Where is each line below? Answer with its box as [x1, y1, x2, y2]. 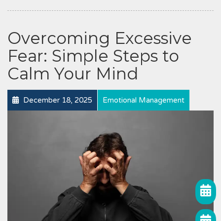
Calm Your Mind [7, 63, 138, 83]
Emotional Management [103, 95, 184, 105]
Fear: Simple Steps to [7, 45, 179, 66]
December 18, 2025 [21, 95, 92, 105]
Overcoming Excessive [7, 28, 192, 48]
